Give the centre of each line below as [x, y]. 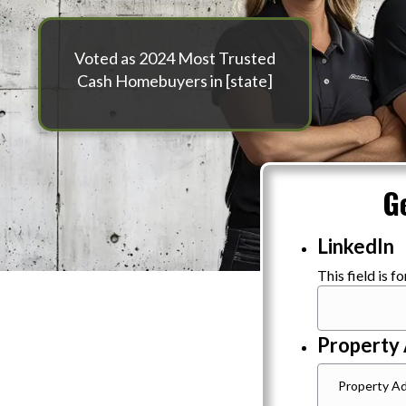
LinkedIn [356, 246]
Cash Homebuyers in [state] [175, 80]
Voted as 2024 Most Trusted [175, 58]
